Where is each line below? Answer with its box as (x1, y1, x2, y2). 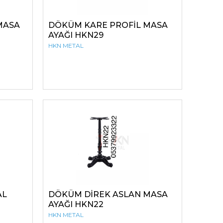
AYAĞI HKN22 (48, 200, 104, 209)
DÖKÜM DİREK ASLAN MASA (48, 190, 168, 199)
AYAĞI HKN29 (48, 30, 104, 40)
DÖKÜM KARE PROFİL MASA (48, 20, 168, 30)
